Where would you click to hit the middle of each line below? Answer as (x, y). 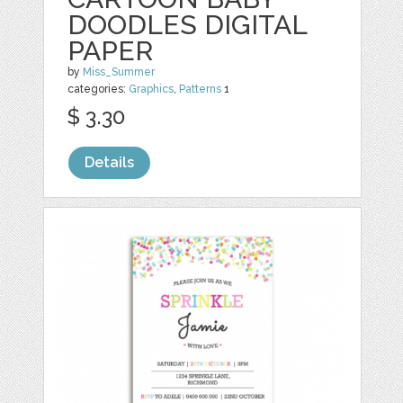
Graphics (152, 89)
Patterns (201, 89)
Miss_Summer (119, 72)
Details (110, 162)
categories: (99, 89)
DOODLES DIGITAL (188, 25)
